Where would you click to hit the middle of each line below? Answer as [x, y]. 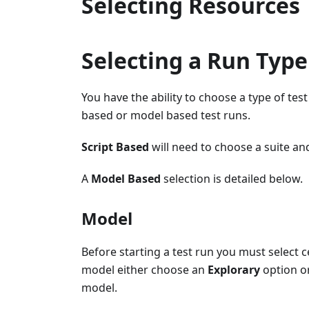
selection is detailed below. [232, 178]
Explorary [234, 269]
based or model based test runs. [166, 115]
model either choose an [144, 269]
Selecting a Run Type [195, 60]
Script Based [115, 147]
